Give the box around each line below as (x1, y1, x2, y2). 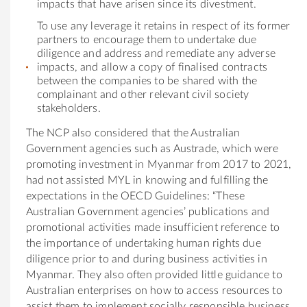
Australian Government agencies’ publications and (25, 206, 270, 217)
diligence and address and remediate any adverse (36, 47, 275, 59)
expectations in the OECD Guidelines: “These (25, 190, 245, 201)
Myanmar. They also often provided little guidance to (25, 269, 282, 280)
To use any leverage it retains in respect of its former (36, 20, 291, 32)
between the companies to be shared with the (36, 75, 258, 86)
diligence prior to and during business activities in (25, 253, 267, 265)
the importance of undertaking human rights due (25, 237, 261, 249)
